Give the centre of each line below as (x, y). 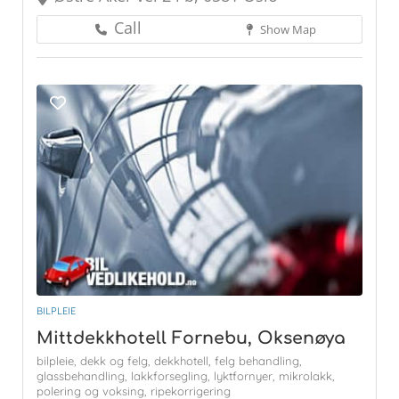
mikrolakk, (307, 375)
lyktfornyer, (246, 375)
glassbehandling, (84, 375)
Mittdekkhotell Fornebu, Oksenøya (191, 338)
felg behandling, (258, 360)
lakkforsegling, (172, 375)
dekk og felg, (117, 360)
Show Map (286, 30)
